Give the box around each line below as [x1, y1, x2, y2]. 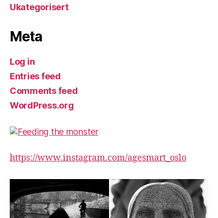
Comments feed [10, 86, 78, 96]
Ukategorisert [10, 2, 69, 13]
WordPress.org [10, 100, 74, 111]
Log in [10, 56, 35, 67]
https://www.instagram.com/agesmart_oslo [10, 152, 186, 164]
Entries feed [10, 71, 61, 82]
